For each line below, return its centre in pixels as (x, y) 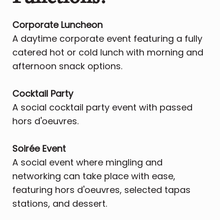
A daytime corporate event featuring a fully (107, 39)
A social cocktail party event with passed (102, 108)
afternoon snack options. (67, 66)
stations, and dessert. (60, 204)
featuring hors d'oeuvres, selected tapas (101, 190)
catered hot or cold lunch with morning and (108, 53)
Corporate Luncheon (57, 25)
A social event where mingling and (87, 163)
